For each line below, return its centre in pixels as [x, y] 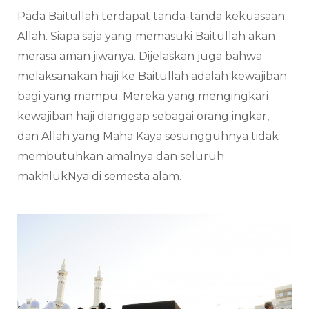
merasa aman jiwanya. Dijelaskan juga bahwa [140, 57]
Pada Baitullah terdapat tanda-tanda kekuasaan [151, 17]
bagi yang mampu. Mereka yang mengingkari [143, 97]
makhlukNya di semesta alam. [99, 177]
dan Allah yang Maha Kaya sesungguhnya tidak [148, 137]
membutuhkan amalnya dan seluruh [121, 157]
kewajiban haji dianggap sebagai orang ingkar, [143, 117]
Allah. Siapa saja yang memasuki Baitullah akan [146, 37]
